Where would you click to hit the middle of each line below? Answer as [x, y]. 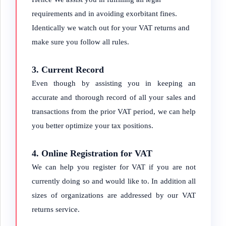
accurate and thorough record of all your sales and [114, 97]
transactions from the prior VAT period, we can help [114, 111]
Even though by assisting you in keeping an [114, 83]
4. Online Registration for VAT [92, 153]
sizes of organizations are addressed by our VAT [114, 195]
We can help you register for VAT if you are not [114, 167]
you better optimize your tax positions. [93, 126]
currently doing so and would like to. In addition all [114, 181]
